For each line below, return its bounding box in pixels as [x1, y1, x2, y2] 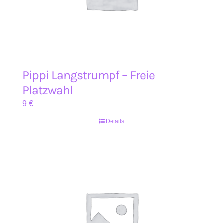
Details [106, 118, 124, 125]
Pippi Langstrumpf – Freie [22, 68, 155, 82]
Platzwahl [22, 83, 73, 97]
